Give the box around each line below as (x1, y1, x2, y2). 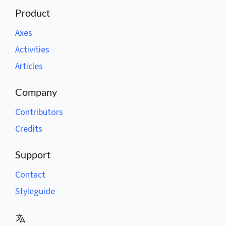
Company (15, 86, 57, 98)
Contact (15, 168, 45, 181)
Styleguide (15, 185, 55, 198)
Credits (15, 123, 42, 135)
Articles (15, 60, 43, 73)
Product (15, 7, 50, 19)
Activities (15, 43, 49, 56)
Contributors (15, 106, 63, 119)
